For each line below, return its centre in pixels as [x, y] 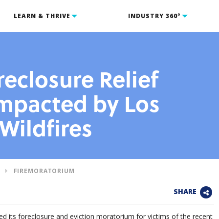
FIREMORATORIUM [44, 171]
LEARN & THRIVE [42, 16]
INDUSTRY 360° [154, 16]
